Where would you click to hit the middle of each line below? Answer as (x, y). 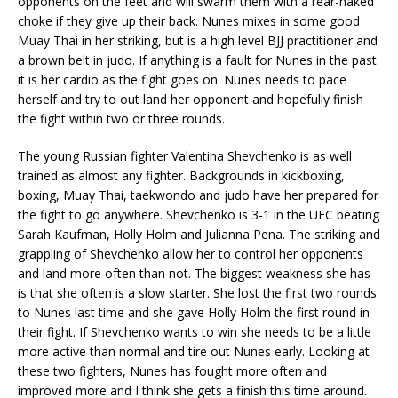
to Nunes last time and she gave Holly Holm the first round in (194, 313)
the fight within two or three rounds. (121, 119)
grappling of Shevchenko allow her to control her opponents (191, 254)
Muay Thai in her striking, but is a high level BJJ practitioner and (198, 41)
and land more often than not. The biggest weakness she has (194, 274)
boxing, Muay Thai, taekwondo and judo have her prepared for (198, 195)
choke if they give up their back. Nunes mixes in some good (189, 21)
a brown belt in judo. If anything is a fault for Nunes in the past (197, 60)
